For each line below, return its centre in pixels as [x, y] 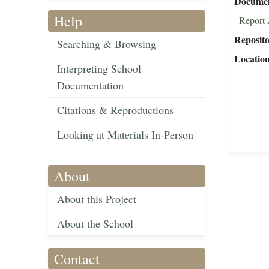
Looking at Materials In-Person [125, 135]
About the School [95, 224]
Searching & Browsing [107, 44]
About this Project [97, 199]
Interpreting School [99, 69]
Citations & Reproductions [115, 110]
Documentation [90, 86]
